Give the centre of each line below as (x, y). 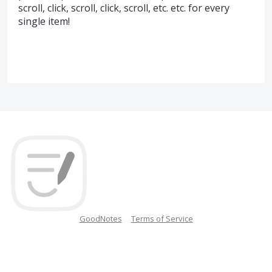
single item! (44, 22)
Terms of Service (162, 218)
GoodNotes (100, 218)
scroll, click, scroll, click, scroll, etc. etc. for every (124, 8)
